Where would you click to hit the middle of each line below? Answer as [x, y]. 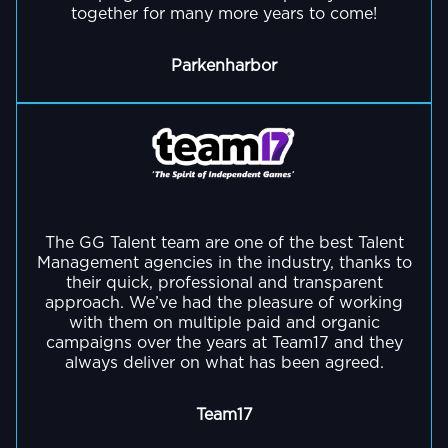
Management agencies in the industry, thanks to [224, 263]
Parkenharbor [224, 66]
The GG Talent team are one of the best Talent [224, 243]
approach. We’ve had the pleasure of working [224, 303]
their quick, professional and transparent [224, 283]
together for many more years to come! [224, 14]
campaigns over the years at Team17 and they [224, 343]
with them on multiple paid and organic [224, 323]
